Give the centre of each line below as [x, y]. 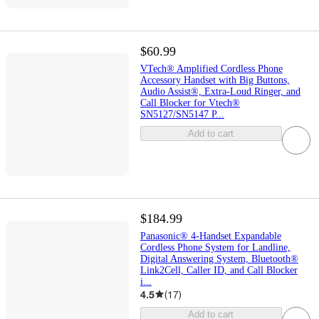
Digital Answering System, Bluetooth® [219, 258]
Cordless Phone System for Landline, [215, 247]
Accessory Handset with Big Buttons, [215, 80]
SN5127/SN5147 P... [182, 114]
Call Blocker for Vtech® [190, 103]
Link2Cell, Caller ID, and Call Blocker [219, 270]
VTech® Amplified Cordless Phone [211, 68]
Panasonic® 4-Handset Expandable [210, 236]
